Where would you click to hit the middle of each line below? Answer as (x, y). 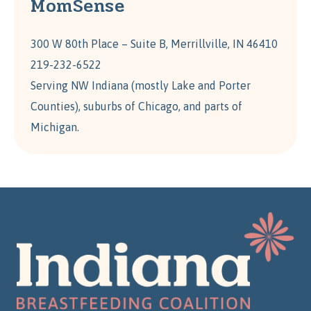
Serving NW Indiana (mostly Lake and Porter (141, 86)
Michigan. (55, 127)
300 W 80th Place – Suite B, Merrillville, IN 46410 (154, 44)
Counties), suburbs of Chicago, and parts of (136, 107)
